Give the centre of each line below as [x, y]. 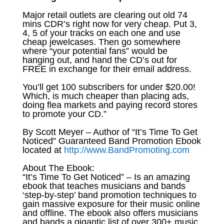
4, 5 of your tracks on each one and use [101, 33]
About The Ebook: [58, 168]
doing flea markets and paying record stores [110, 105]
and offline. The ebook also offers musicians [110, 213]
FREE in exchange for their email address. [107, 69]
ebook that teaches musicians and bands [104, 186]
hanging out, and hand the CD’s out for [99, 60]
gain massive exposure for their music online [111, 204]
